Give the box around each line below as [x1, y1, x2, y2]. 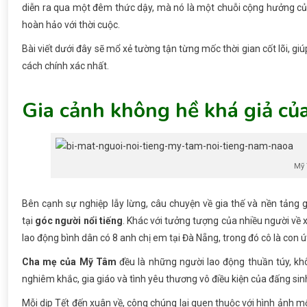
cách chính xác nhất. [22, 60, 109, 72]
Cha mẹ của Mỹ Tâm [22, 256, 116, 267]
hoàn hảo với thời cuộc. [22, 19, 120, 31]
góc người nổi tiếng [35, 214, 123, 226]
